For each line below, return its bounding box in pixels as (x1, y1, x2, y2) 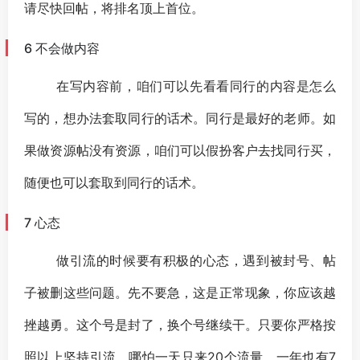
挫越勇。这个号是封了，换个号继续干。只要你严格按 (24, 316, 336, 333)
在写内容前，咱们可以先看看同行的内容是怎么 (56, 77, 336, 94)
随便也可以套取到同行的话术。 (24, 174, 204, 190)
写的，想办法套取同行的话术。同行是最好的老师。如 (24, 109, 336, 126)
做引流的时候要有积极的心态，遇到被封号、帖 (56, 252, 336, 268)
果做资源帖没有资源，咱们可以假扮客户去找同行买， (24, 141, 336, 158)
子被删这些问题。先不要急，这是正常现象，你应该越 (24, 284, 336, 301)
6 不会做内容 (24, 39, 100, 56)
